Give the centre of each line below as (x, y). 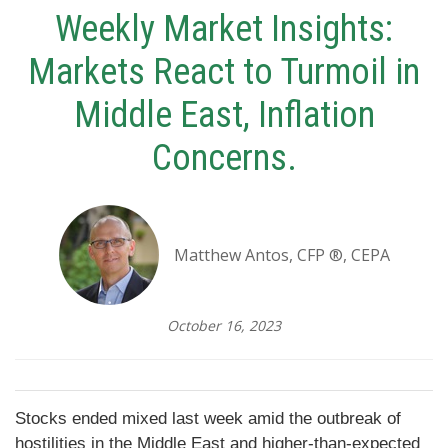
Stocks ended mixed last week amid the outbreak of (208, 419)
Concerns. (224, 158)
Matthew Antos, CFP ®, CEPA (281, 255)
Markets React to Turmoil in (224, 72)
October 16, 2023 (224, 326)
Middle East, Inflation (224, 115)
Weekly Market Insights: (224, 29)
